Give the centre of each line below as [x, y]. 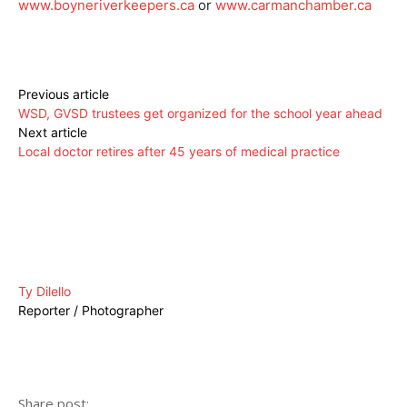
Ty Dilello [45, 292]
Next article [53, 133]
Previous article [64, 94]
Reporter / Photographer [91, 311]
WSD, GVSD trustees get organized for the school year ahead [200, 114]
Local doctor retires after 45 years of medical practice [179, 152]
